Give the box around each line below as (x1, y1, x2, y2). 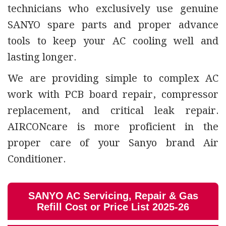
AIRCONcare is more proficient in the (8, 119, 218, 136)
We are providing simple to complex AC (8, 71, 218, 87)
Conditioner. (8, 151, 66, 168)
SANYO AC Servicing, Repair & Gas (28, 190, 198, 202)
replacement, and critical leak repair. (8, 103, 218, 120)
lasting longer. (8, 49, 76, 66)
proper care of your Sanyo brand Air (8, 135, 218, 152)
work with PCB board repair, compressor (8, 87, 218, 103)
